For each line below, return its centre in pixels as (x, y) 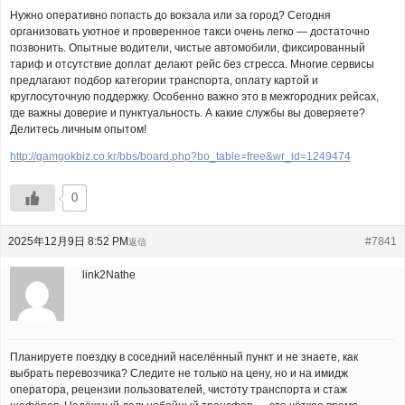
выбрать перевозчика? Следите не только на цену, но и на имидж (179, 373)
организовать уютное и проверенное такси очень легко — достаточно (190, 32)
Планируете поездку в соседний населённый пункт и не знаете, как (184, 357)
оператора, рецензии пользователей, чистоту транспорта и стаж (179, 390)
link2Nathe (109, 275)
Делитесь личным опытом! (78, 129)
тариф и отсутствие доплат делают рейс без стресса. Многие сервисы (192, 64)
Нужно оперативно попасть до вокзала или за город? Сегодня (170, 15)
